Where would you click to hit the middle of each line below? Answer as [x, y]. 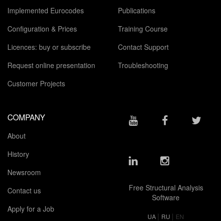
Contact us [25, 190]
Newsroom [25, 172]
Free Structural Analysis [166, 187]
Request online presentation [51, 65]
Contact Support [143, 47]
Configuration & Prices [42, 28]
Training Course [143, 28]
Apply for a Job [32, 209]
